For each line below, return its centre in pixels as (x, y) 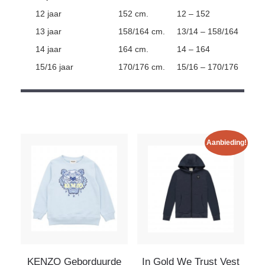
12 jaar (49, 13)
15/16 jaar (54, 67)
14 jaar (49, 49)
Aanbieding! (226, 143)
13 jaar (49, 31)
